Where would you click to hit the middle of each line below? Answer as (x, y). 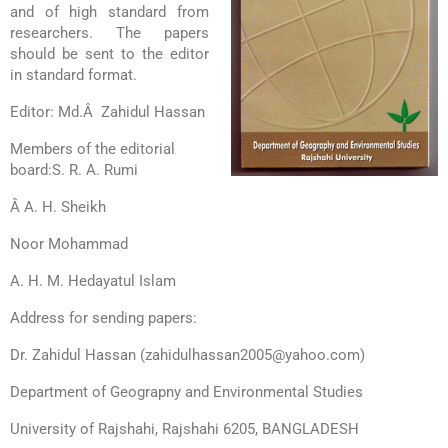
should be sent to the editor (109, 53)
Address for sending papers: (103, 317)
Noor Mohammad (69, 243)
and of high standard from (109, 11)
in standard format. (73, 74)
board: (31, 169)
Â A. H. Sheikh (58, 206)
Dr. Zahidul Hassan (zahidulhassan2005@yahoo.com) (187, 354)
